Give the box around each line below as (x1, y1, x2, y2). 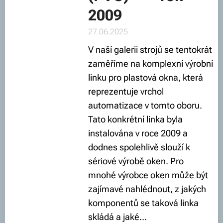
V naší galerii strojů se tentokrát (88, 44, 212, 55)
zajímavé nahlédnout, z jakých (88, 184, 206, 194)
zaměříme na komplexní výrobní (88, 58, 213, 69)
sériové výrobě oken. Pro (88, 156, 184, 166)
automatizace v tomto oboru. (88, 100, 202, 111)
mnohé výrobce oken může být (88, 170, 208, 180)
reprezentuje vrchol (88, 86, 164, 97)
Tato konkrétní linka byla (88, 114, 183, 124)
